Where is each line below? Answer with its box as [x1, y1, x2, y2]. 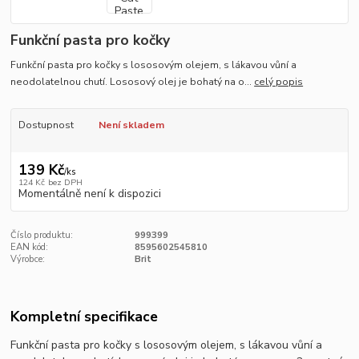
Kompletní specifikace [10, 306, 159, 326]
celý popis [254, 75, 304, 88]
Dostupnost [18, 118, 74, 131]
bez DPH [47, 176, 83, 189]
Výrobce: [10, 253, 46, 266]
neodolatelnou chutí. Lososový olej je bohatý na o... [10, 75, 255, 88]
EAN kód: [10, 241, 49, 254]
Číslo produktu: [10, 229, 74, 242]
